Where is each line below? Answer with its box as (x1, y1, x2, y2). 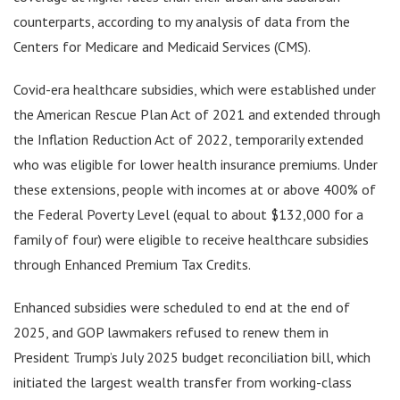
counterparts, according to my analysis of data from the (13, 12, 350, 30)
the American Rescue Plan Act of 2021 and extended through (13, 104, 380, 123)
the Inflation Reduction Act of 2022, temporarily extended (13, 129, 363, 148)
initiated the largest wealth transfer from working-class (13, 372, 352, 391)
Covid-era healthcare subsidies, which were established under (13, 79, 376, 98)
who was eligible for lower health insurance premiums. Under (13, 154, 378, 173)
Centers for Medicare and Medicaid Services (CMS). (13, 37, 313, 55)
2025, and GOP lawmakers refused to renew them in (13, 322, 329, 341)
